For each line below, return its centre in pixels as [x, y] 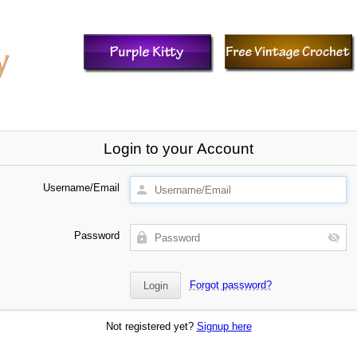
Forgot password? [230, 284]
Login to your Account [178, 148]
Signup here [224, 327]
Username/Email [82, 187]
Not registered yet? [151, 327]
